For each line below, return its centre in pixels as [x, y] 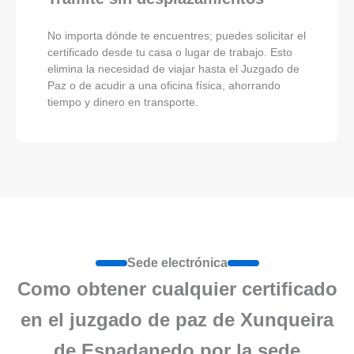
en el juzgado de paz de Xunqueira [177, 320]
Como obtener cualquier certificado [177, 289]
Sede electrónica [177, 263]
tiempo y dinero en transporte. [123, 102]
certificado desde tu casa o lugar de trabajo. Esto [170, 53]
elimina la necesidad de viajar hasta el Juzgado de [173, 69]
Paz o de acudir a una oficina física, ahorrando [164, 86]
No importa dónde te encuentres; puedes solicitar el [177, 36]
